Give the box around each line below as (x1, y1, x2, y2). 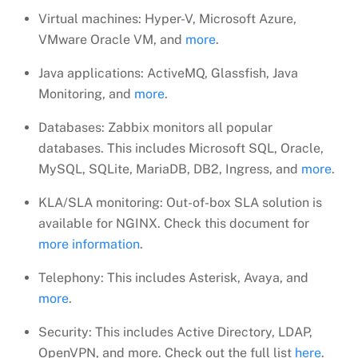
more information (38, 236, 140, 252)
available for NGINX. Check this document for (38, 215, 309, 231)
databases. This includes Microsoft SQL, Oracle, (38, 140, 324, 156)
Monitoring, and (38, 86, 134, 101)
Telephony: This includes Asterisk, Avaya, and (38, 269, 308, 285)
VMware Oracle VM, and (38, 31, 185, 47)
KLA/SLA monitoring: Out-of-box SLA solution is (38, 194, 322, 210)
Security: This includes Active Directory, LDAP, (38, 324, 312, 340)
